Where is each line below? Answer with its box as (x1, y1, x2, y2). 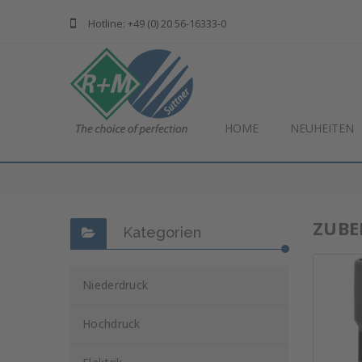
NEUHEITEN (290, 120, 354, 136)
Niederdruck (82, 277, 149, 293)
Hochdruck (82, 316, 141, 331)
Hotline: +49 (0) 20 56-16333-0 (88, 16, 226, 31)
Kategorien (123, 224, 201, 241)
